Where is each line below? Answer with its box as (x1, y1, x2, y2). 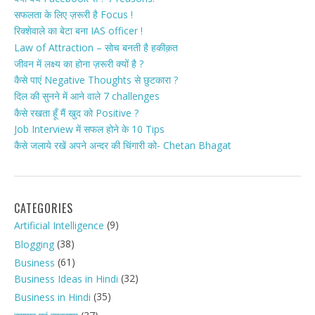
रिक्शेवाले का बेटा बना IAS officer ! (14, 24, 143, 38)
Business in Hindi (14, 290, 91, 304)
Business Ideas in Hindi (14, 272, 118, 286)
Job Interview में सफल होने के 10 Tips (14, 122, 165, 136)
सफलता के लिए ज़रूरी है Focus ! (14, 8, 133, 22)
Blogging (14, 237, 54, 251)
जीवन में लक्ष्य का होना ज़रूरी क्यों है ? (14, 57, 143, 71)
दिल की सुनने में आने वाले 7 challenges (14, 89, 160, 103)
